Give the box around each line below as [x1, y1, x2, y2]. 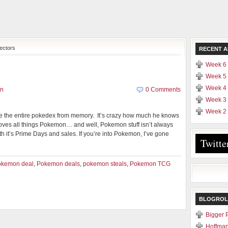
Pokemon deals [37, 160, 80, 167]
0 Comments [146, 86, 181, 93]
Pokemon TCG [130, 160, 170, 167]
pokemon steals [83, 160, 127, 167]
